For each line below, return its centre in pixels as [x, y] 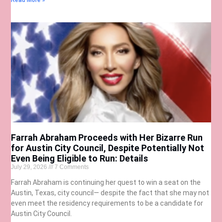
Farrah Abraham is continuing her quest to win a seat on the [106, 182]
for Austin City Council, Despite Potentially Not [108, 148]
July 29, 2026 [30, 167]
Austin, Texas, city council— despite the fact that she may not [110, 193]
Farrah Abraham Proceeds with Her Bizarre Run [107, 137]
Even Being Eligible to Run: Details [80, 158]
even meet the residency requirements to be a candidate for [107, 203]
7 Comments [71, 167]
